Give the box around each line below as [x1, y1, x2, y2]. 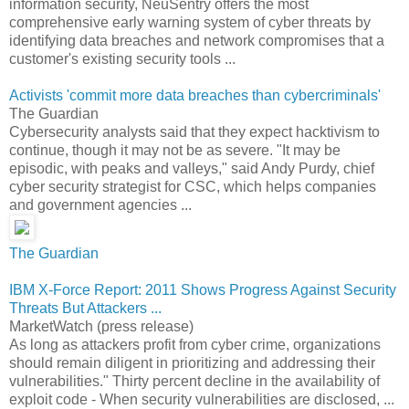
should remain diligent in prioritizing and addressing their [9, 354, 375, 371]
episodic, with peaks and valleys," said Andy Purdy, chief [9, 160, 374, 176]
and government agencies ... [9, 196, 192, 213]
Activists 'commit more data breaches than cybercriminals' [9, 87, 381, 103]
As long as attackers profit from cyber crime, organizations [9, 336, 381, 352]
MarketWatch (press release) [9, 318, 194, 334]
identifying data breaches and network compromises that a [9, 32, 384, 48]
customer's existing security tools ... [9, 50, 236, 67]
